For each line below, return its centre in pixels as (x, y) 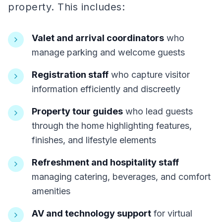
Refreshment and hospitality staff (105, 162)
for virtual (172, 213)
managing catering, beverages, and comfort (121, 177)
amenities (51, 191)
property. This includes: (66, 7)
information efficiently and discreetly (106, 89)
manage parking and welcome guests (108, 52)
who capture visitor (149, 75)
